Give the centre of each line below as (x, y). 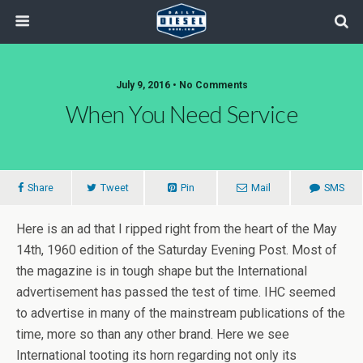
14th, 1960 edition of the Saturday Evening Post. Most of (177, 250)
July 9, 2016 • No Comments (181, 85)
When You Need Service (181, 114)
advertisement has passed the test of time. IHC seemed (176, 292)
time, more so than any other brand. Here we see (153, 334)
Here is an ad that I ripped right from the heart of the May (177, 229)
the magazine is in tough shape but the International (162, 271)
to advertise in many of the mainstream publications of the (181, 313)
